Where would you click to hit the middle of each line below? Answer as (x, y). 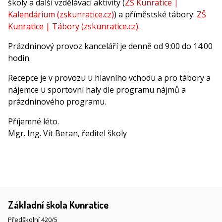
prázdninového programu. (57, 102)
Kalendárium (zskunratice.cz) (61, 14)
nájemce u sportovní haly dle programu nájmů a (97, 90)
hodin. (19, 58)
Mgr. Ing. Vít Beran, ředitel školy (67, 133)
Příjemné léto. (33, 121)
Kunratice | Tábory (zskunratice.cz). (74, 26)
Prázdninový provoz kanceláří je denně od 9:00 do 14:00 (110, 46)
